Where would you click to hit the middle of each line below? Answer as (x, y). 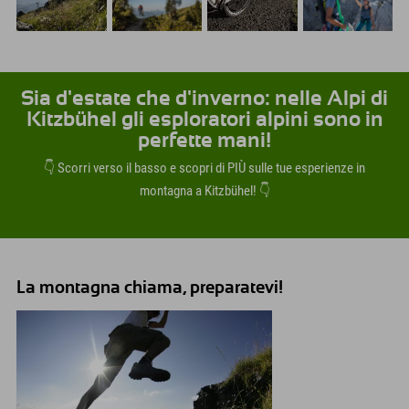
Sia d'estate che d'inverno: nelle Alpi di (204, 99)
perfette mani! (204, 141)
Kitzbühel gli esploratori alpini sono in (204, 120)
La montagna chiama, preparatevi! (150, 288)
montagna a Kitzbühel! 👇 (204, 191)
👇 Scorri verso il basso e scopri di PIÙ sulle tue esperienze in (204, 168)
